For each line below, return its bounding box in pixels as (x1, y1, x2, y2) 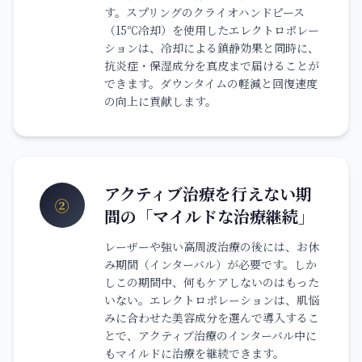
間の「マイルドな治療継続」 (104, 204, 314, 228)
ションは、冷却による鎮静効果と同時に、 (104, 39, 319, 56)
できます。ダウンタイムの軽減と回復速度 (104, 74, 318, 91)
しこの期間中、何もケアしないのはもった (104, 273, 319, 290)
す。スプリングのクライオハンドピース (104, 3, 305, 20)
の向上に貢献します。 (104, 92, 217, 109)
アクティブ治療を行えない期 (104, 181, 312, 205)
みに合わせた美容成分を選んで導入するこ (104, 309, 319, 326)
